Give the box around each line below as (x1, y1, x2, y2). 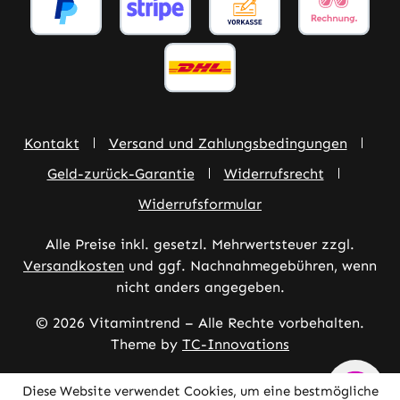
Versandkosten (23, 257, 124, 274)
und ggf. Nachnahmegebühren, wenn (124, 257, 377, 274)
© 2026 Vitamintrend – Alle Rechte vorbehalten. (36, 314, 364, 331)
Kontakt (23, 135, 79, 152)
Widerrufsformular (138, 196, 262, 212)
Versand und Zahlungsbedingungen (108, 135, 347, 152)
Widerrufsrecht (223, 165, 324, 182)
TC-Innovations (182, 336, 289, 353)
